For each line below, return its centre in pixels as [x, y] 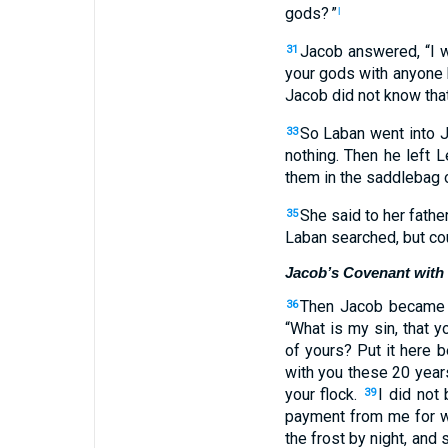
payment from [333, 416]
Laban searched [340, 237]
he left [404, 155]
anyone [415, 73]
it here [406, 350]
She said [330, 215]
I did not [408, 394]
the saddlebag [387, 177]
